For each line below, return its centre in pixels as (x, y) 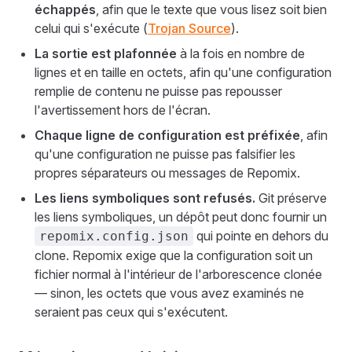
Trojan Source (189, 28)
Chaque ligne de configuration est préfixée (167, 135)
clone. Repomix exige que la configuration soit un (174, 255)
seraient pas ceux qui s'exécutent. (131, 312)
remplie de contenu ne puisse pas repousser (158, 91)
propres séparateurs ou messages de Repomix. (167, 173)
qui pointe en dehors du (261, 236)
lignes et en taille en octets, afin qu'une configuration (183, 72)
